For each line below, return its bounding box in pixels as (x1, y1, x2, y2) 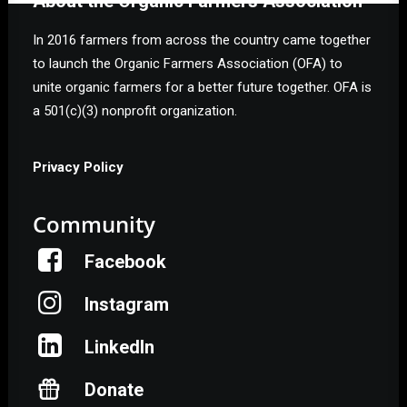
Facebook (84, 251, 166, 273)
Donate (84, 379, 144, 401)
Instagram (84, 293, 169, 315)
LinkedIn (84, 336, 154, 358)
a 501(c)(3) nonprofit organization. (33, 103, 237, 119)
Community (33, 209, 155, 239)
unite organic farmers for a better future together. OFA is (33, 79, 372, 95)
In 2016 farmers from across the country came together (33, 32, 371, 48)
